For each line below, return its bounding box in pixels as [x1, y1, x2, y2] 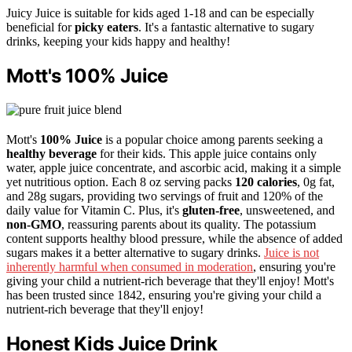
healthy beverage [6, 147, 97, 161]
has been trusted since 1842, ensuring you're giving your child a [6, 288, 321, 302]
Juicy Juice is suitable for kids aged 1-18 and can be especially [6, 6, 314, 20]
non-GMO [6, 218, 61, 232]
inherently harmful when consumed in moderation [6, 260, 253, 274]
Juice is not [264, 246, 319, 260]
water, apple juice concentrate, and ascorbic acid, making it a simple [6, 161, 341, 175]
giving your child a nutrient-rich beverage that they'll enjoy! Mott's [6, 274, 334, 288]
